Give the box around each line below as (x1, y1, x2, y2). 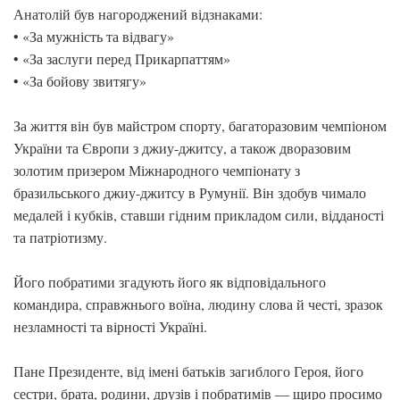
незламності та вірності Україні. (13, 317, 207, 336)
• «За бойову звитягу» (13, 71, 146, 90)
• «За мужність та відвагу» (13, 27, 174, 46)
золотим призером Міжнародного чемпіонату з (13, 161, 300, 179)
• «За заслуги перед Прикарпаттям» (13, 49, 230, 68)
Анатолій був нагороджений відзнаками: (13, 4, 262, 23)
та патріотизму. (13, 228, 107, 246)
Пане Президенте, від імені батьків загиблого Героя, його (13, 362, 363, 380)
